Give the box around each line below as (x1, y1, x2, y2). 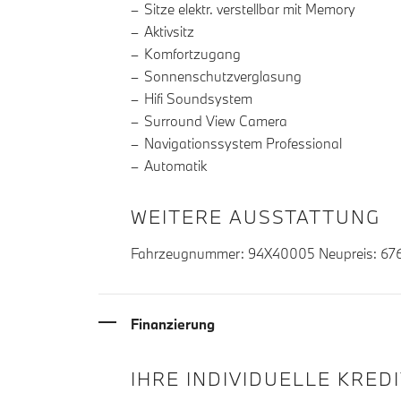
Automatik (144, 157, 207, 175)
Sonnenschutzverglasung (144, 67, 302, 86)
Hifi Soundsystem (144, 90, 252, 108)
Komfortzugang (144, 45, 241, 64)
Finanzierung (131, 314, 215, 333)
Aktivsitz (144, 22, 194, 41)
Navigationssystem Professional (144, 134, 342, 153)
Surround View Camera (144, 112, 287, 131)
